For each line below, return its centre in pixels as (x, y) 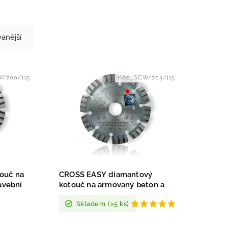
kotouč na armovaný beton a (112, 185)
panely (72, 195)
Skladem (91, 204)
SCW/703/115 (154, 78)
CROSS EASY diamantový (106, 175)
